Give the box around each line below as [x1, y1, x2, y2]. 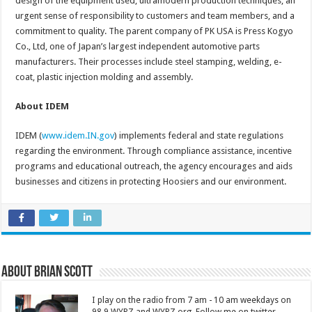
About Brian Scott [1, 265, 93, 281]
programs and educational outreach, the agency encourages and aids [15, 161, 293, 172]
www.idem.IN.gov [42, 130, 115, 141]
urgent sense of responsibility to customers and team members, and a [15, 10, 295, 22]
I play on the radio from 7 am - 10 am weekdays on [92, 295, 292, 306]
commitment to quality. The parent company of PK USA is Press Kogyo [15, 26, 294, 37]
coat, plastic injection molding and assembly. [15, 72, 194, 83]
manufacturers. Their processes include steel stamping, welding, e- [15, 56, 283, 68]
